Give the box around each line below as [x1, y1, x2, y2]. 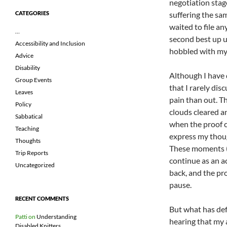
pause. [169, 180, 192, 190]
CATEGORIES [15, 10, 49, 17]
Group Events [15, 76, 52, 84]
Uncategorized [15, 161, 55, 169]
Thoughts [15, 137, 41, 145]
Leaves [15, 88, 33, 96]
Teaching [15, 125, 39, 133]
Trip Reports [15, 149, 48, 157]
